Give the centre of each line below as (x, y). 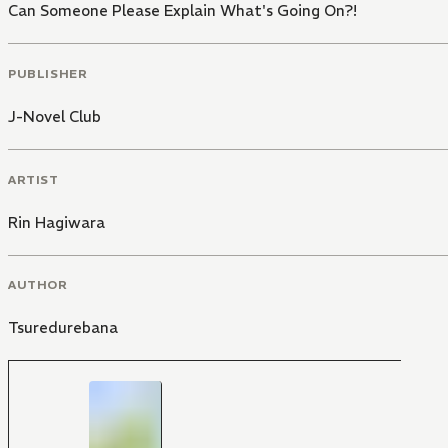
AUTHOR (38, 285)
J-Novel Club (54, 116)
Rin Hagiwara (56, 222)
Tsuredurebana (63, 328)
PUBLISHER (48, 73)
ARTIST (33, 179)
